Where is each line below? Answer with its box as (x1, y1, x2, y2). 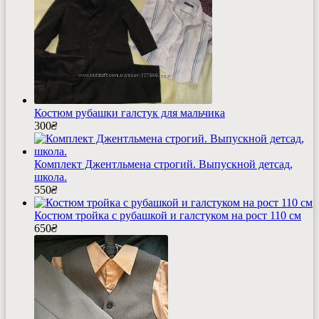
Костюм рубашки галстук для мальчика (34, 107, 225, 120)
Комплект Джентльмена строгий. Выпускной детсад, (34, 158, 293, 171)
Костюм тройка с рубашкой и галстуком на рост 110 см (34, 209, 301, 222)
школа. (34, 171, 67, 184)
